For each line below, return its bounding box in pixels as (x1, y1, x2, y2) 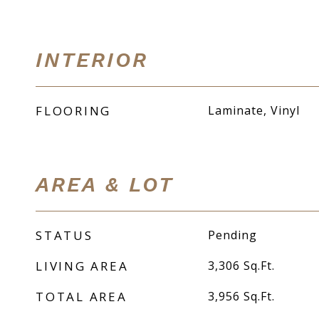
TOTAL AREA (36, 288, 127, 305)
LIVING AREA (36, 258, 129, 274)
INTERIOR (36, 48, 148, 72)
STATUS (36, 227, 93, 244)
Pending (207, 227, 257, 243)
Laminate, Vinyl (207, 103, 300, 118)
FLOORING (36, 103, 111, 119)
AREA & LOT (36, 172, 174, 197)
